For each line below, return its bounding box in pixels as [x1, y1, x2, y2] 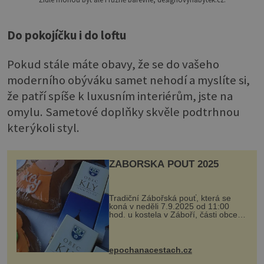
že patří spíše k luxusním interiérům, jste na [7, 88, 233, 104]
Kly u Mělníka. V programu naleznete [108, 218, 247, 228]
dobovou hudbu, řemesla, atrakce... [108, 235, 242, 245]
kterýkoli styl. [7, 120, 80, 136]
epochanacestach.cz [108, 245, 192, 255]
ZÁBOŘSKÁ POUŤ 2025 [108, 159, 219, 170]
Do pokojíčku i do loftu [7, 27, 126, 43]
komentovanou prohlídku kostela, [108, 226, 233, 236]
